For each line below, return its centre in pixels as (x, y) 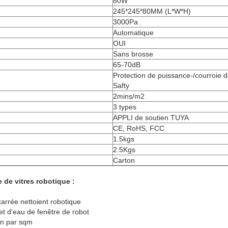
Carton (124, 161)
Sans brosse (133, 54)
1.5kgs (124, 139)
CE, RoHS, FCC (139, 129)
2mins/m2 (129, 96)
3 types (125, 107)
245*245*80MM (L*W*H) (152, 11)
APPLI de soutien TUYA (151, 118)
